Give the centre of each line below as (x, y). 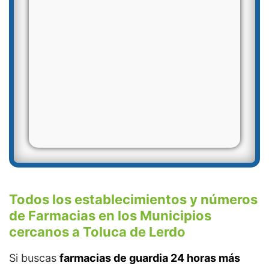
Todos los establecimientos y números (133, 199)
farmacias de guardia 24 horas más (150, 258)
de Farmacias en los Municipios (110, 216)
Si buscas (34, 258)
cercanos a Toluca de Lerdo (97, 232)
